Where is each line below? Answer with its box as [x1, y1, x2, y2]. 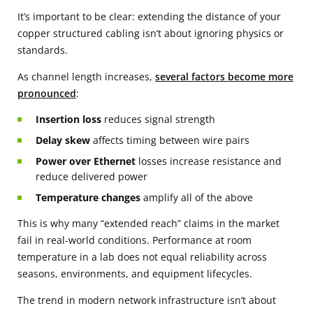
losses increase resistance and [136, 154, 282, 168]
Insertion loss [36, 112, 101, 126]
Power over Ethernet [36, 154, 136, 168]
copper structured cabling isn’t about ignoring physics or [17, 26, 284, 40]
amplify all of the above [140, 190, 253, 204]
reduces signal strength [101, 112, 215, 126]
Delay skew [36, 133, 90, 147]
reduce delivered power [36, 169, 147, 183]
